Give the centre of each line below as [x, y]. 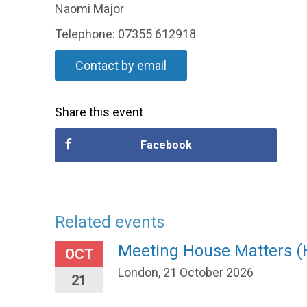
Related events [110, 222]
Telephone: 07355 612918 [125, 34]
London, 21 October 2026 [186, 272]
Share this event [99, 112]
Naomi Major [89, 9]
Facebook [166, 145]
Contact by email [121, 65]
